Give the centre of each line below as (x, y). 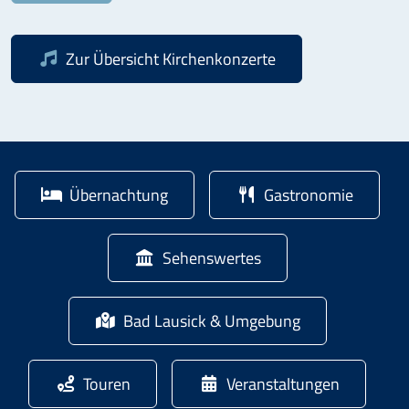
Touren (107, 383)
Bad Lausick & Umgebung (211, 320)
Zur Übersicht (114, 58)
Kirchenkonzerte (219, 58)
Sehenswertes (211, 257)
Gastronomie (309, 194)
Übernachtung (119, 194)
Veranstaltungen (283, 383)
